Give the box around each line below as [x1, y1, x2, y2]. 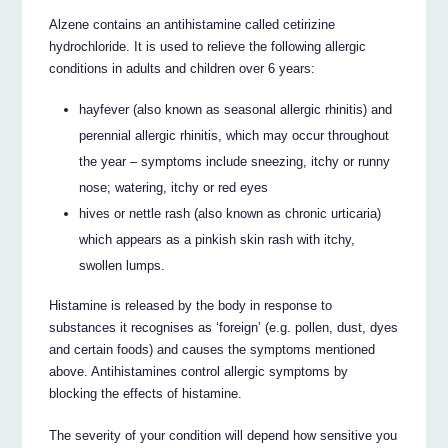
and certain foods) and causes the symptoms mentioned [49, 342, 376, 358]
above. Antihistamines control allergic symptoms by [49, 364, 349, 380]
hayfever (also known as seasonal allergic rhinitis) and [79, 101, 393, 117]
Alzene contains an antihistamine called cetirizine [49, 16, 336, 32]
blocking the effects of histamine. [49, 386, 243, 402]
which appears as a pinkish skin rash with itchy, [79, 231, 356, 247]
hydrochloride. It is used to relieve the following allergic [49, 38, 367, 54]
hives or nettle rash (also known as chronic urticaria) [79, 205, 382, 221]
